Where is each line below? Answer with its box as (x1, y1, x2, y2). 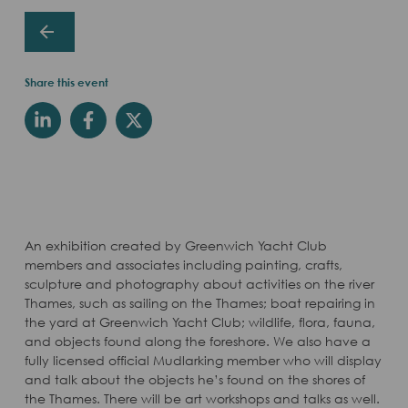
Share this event (24, 76, 108, 90)
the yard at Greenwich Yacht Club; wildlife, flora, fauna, (24, 314, 375, 331)
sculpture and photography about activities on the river (24, 276, 374, 292)
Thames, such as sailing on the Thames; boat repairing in (24, 295, 375, 311)
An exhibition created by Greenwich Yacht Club (24, 238, 327, 254)
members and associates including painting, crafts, (24, 257, 342, 273)
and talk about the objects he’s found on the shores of (24, 372, 365, 388)
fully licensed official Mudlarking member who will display (24, 352, 382, 369)
